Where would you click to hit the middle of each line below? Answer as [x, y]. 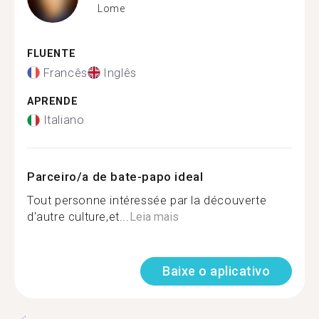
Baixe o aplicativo [216, 271]
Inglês [120, 73]
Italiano [64, 120]
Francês [65, 73]
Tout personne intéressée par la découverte [147, 200]
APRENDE [53, 101]
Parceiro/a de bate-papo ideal [115, 177]
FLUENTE [52, 54]
